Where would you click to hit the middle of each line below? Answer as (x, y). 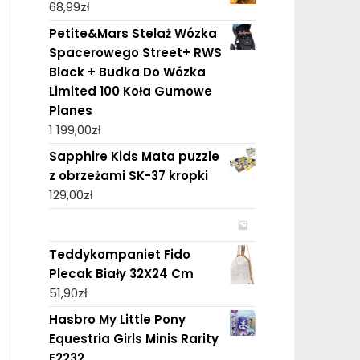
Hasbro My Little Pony (117, 319)
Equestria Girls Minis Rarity (133, 338)
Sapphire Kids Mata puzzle (134, 156)
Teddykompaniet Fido (119, 254)
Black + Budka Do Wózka (127, 72)
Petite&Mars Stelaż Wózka (133, 33)
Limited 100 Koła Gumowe (130, 91)
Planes (70, 110)
